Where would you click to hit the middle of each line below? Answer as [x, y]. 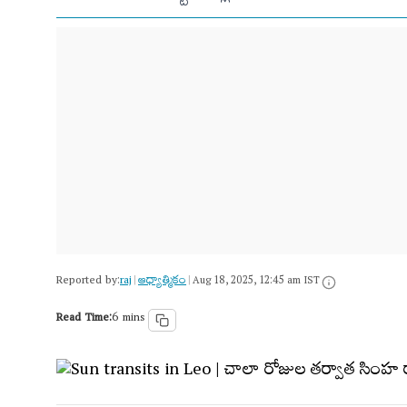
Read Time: [84, 319]
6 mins [128, 319]
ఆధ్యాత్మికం [162, 282]
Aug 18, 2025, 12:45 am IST [256, 282]
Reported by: [88, 282]
